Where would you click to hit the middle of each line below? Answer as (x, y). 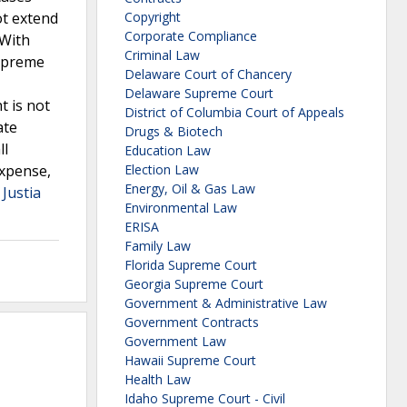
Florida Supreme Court (191, 265)
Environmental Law (181, 208)
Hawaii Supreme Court (190, 361)
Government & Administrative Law (226, 303)
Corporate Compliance (191, 36)
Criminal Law (162, 55)
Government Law (175, 342)
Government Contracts (192, 323)
